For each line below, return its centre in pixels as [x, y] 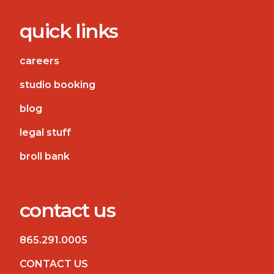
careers [39, 61]
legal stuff [45, 132]
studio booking [57, 84]
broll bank [45, 156]
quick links [69, 31]
